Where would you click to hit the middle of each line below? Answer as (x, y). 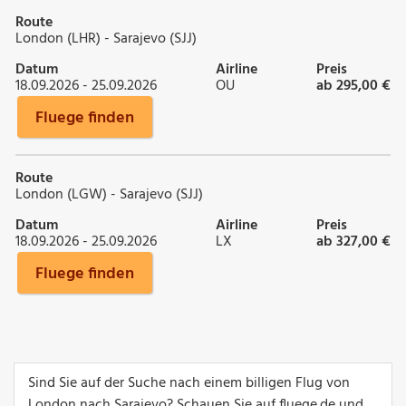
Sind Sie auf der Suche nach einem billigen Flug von (189, 383)
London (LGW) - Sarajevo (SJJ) (109, 194)
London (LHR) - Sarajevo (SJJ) (106, 39)
